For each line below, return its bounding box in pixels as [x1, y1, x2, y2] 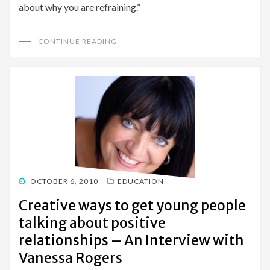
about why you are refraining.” [19, 1, 140, 13]
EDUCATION [118, 177, 164, 186]
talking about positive [19, 214, 166, 232]
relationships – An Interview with [19, 231, 244, 250]
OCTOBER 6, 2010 [30, 177, 98, 186]
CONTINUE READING [38, 37, 117, 46]
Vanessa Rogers [19, 249, 122, 267]
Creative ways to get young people [19, 196, 246, 215]
